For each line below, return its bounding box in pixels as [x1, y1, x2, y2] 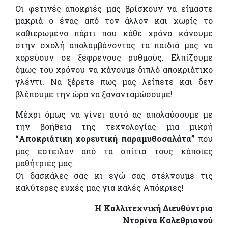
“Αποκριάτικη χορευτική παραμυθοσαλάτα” [15, 133, 195, 145]
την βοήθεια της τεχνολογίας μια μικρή [15, 121, 213, 132]
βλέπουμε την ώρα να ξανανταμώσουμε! [15, 89, 173, 100]
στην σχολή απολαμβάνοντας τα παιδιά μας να [15, 40, 213, 51]
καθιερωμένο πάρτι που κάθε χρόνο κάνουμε [15, 27, 213, 39]
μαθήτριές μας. [15, 158, 74, 169]
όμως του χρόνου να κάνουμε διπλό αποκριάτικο [15, 64, 213, 75]
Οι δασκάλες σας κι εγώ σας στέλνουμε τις [15, 170, 213, 181]
